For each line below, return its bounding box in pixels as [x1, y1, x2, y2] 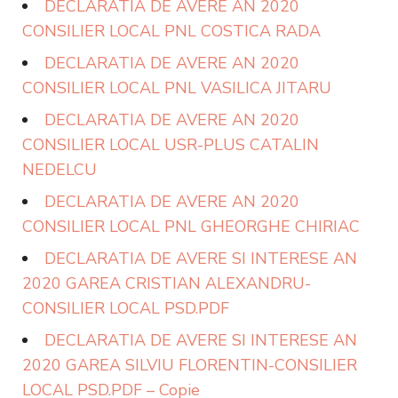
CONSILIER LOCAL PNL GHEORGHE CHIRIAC [22, 216, 360, 237]
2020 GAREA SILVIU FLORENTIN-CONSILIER [22, 354, 357, 376]
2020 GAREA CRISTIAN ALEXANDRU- [22, 273, 311, 294]
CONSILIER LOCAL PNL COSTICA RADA [22, 20, 321, 42]
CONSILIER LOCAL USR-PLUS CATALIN [22, 134, 319, 155]
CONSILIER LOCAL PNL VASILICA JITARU [22, 77, 331, 99]
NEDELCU [22, 159, 97, 180]
